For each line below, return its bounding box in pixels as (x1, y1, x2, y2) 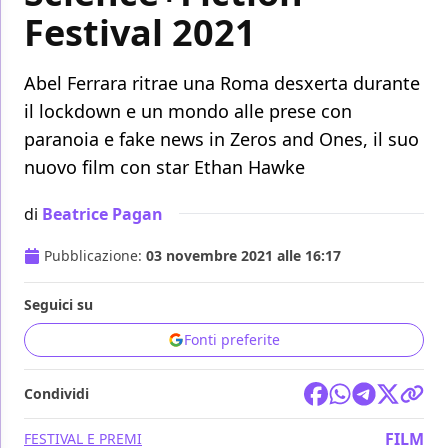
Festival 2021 (24, 8, 256, 58)
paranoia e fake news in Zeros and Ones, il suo (24, 127, 419, 152)
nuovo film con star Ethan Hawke (24, 155, 305, 180)
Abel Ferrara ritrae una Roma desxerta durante (24, 71, 420, 96)
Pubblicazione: (44, 246, 146, 266)
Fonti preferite (184, 330, 280, 350)
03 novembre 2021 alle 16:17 (146, 246, 341, 266)
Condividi (24, 384, 89, 404)
